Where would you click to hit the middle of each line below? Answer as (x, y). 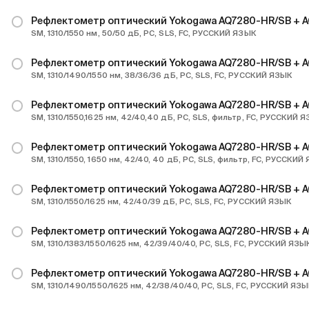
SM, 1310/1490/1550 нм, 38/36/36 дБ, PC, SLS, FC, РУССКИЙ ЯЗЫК (162, 76)
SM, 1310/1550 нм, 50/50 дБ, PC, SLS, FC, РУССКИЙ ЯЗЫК (143, 33)
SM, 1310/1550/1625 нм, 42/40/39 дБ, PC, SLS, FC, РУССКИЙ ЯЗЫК (161, 201)
